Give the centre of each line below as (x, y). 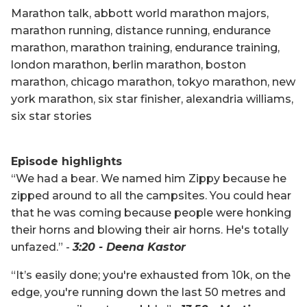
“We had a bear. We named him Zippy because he (149, 178)
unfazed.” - (42, 247)
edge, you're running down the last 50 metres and (148, 292)
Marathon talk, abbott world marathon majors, (140, 13)
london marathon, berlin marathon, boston (128, 64)
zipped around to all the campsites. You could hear (151, 195)
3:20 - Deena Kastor (129, 247)
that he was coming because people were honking (151, 212)
